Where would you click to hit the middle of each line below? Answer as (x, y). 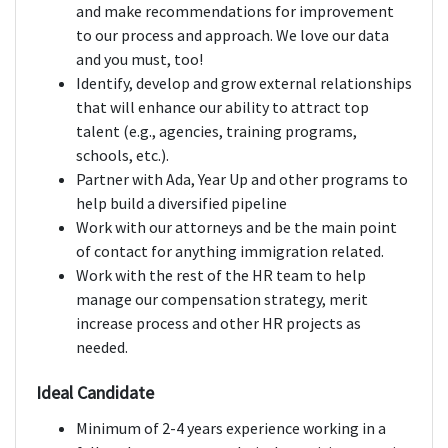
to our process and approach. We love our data (232, 35)
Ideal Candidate (95, 393)
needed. (102, 347)
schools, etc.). (122, 155)
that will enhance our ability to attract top (222, 107)
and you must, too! (139, 59)
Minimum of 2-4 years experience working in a (231, 428)
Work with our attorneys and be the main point (236, 227)
